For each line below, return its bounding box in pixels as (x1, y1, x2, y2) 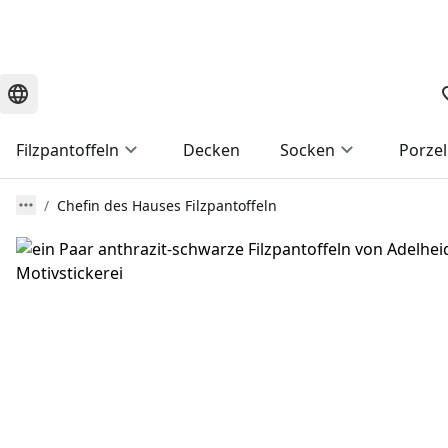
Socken (280, 139, 335, 162)
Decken (183, 139, 240, 162)
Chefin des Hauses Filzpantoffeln (57, 196, 277, 216)
